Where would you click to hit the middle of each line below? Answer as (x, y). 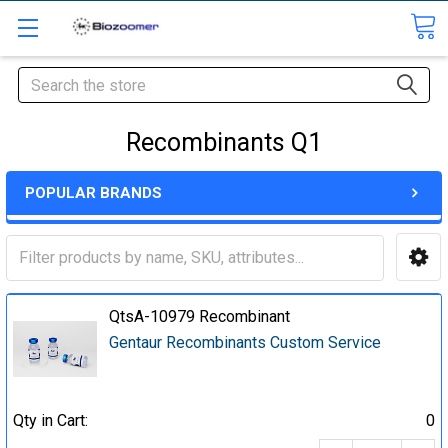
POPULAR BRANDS (93, 193)
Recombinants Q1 (224, 142)
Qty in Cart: (50, 421)
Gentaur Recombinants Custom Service (245, 342)
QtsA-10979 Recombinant (200, 316)
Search (42, 78)
